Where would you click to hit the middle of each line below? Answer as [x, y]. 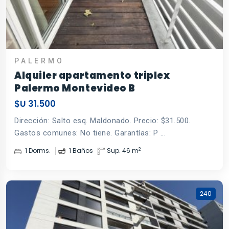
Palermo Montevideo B [75, 88]
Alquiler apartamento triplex [92, 76]
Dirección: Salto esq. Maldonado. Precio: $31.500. [102, 121]
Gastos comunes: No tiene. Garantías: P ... [90, 133]
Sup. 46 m [123, 151]
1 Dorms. [37, 151]
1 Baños [80, 151]
